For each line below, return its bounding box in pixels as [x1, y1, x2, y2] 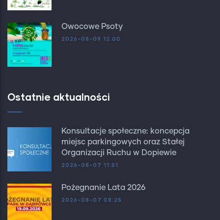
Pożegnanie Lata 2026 [61, 184, 145, 192]
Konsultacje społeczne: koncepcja [61, 127, 190, 136]
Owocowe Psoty [61, 23, 123, 31]
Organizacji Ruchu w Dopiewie [61, 149, 176, 157]
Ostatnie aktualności [7, 91, 110, 103]
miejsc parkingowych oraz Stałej [61, 138, 185, 146]
